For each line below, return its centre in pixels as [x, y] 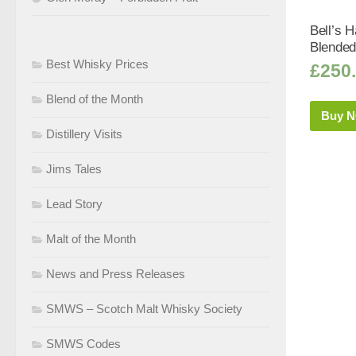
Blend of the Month [95, 99]
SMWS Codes [83, 343]
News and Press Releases [116, 273]
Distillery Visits [84, 133]
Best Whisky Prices [97, 64]
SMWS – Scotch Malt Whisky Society [144, 308]
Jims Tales [74, 168]
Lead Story [74, 203]
